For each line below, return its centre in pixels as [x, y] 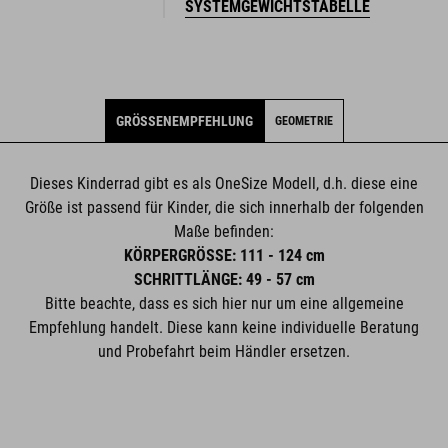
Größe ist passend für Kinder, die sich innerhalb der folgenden [224, 207]
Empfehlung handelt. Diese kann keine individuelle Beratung [224, 327]
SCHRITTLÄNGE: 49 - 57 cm [224, 279]
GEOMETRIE [303, 120]
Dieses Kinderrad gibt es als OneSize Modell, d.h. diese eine [224, 183]
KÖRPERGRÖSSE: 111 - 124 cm [224, 255]
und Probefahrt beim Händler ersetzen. [224, 351]
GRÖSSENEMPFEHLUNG [184, 120]
